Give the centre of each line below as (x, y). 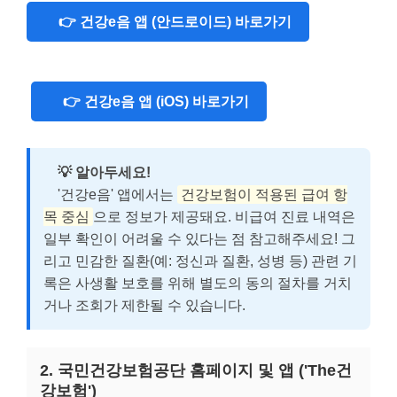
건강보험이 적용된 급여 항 (264, 194)
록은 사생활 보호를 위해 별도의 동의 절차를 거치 (198, 283)
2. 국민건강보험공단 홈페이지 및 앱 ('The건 (196, 370)
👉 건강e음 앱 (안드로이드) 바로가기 (168, 21)
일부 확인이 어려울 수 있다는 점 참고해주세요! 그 (199, 238)
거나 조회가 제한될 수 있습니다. (144, 305)
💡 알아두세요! (104, 172)
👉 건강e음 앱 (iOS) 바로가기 (149, 101)
